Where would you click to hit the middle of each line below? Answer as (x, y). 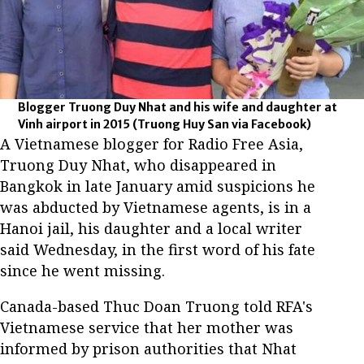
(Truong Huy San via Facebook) (222, 124)
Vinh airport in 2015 (76, 124)
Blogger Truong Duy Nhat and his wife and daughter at (178, 107)
